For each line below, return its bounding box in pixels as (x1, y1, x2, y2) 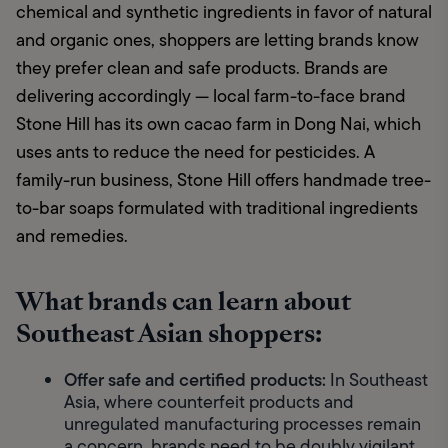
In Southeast (326, 367, 428, 394)
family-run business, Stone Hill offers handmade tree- (16, 167, 431, 194)
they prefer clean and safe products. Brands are (16, 55, 388, 82)
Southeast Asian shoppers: (16, 316, 322, 352)
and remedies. (16, 223, 128, 250)
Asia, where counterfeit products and (64, 389, 354, 416)
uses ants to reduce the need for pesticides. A (16, 139, 375, 166)
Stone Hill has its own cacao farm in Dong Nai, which (16, 111, 421, 138)
